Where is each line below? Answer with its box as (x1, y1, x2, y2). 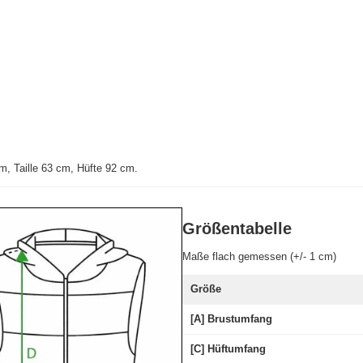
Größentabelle (181, 220, 292, 238)
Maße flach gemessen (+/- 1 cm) (181, 250, 336, 263)
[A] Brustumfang (190, 313, 272, 326)
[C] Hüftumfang (190, 343, 266, 356)
